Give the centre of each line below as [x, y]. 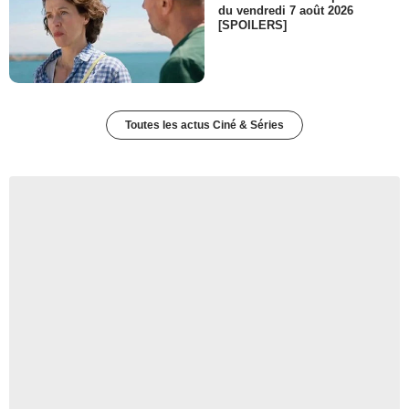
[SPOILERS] [252, 26]
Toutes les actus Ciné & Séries [204, 126]
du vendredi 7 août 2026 [286, 11]
